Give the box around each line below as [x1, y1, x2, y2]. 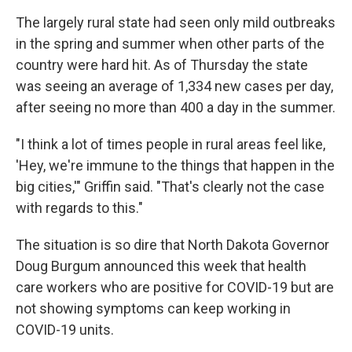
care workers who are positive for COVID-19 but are [16, 279, 334, 295]
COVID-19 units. [16, 321, 114, 338]
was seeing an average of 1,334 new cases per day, [16, 78, 333, 94]
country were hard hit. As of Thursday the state [16, 57, 308, 73]
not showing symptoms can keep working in [16, 300, 291, 317]
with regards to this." [16, 200, 143, 216]
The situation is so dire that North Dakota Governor [16, 236, 329, 253]
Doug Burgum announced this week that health [16, 258, 306, 274]
